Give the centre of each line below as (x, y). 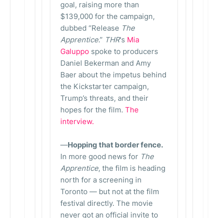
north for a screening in (101, 180)
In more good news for (99, 156)
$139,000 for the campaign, (108, 16)
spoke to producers (124, 51)
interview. (77, 121)
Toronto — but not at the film (110, 191)
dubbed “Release (91, 28)
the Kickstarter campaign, (105, 86)
